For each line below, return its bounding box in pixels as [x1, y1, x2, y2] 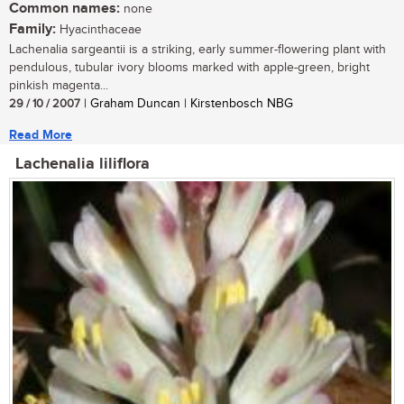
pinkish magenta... [9, 78, 108, 94]
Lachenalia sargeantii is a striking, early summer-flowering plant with [9, 42, 386, 58]
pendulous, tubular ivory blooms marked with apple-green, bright [9, 60, 370, 76]
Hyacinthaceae [56, 23, 142, 38]
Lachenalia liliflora [15, 154, 150, 175]
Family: [9, 21, 56, 39]
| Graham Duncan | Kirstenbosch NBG [80, 96, 293, 112]
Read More [9, 127, 72, 143]
